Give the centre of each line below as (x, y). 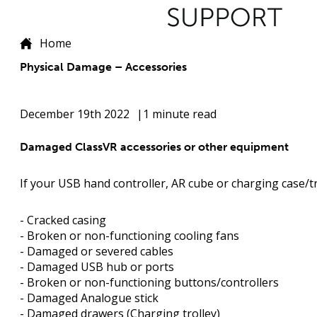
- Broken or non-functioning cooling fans (129, 236)
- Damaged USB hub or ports (97, 267)
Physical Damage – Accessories (103, 67)
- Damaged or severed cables (97, 252)
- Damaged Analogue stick (89, 298)
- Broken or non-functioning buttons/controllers (149, 283)
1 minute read (180, 114)
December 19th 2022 (75, 114)
